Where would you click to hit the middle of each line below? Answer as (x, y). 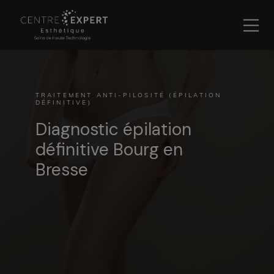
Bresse (61, 170)
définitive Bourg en (109, 150)
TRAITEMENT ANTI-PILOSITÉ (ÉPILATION (128, 96)
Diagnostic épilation (113, 129)
